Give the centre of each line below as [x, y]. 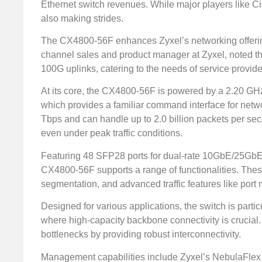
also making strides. [82, 18]
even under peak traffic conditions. [112, 133]
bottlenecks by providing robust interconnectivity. [141, 235]
